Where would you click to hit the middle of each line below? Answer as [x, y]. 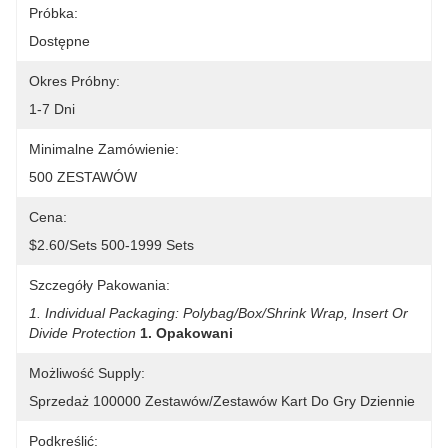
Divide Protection [82, 333]
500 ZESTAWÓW [83, 177]
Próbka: [53, 13]
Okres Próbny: [74, 81]
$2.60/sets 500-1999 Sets [111, 245]
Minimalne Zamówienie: [104, 149]
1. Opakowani [186, 333]
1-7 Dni [52, 109]
